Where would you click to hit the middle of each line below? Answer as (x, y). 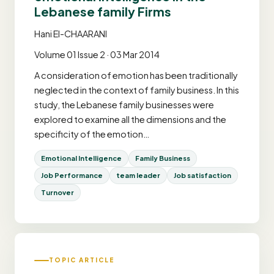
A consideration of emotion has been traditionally (136, 75)
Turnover (57, 192)
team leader (138, 175)
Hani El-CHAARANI (71, 33)
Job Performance (72, 175)
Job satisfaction (202, 175)
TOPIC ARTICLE (82, 260)
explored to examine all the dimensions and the (130, 119)
